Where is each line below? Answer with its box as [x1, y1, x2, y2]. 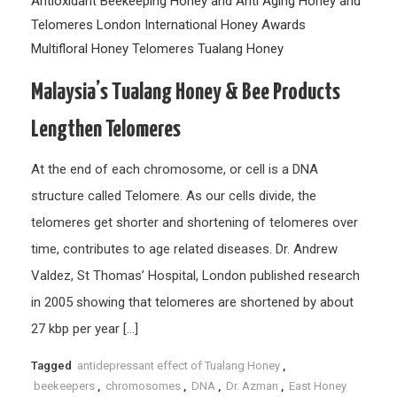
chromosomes [105, 379, 182, 393]
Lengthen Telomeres [31, 118, 182, 142]
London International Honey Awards [97, 17, 307, 33]
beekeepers [34, 379, 96, 393]
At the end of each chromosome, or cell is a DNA [31, 161, 319, 177]
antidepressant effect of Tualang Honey [77, 359, 281, 372]
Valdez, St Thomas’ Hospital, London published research [31, 268, 361, 284]
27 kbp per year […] [31, 321, 139, 337]
